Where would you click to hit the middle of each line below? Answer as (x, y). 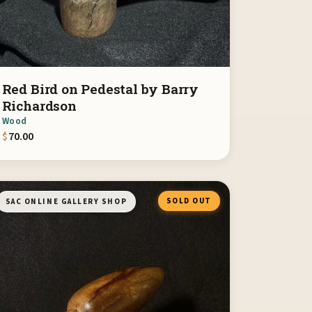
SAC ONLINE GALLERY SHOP (66, 201)
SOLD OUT (189, 201)
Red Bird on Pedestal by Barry (100, 88)
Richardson (39, 105)
